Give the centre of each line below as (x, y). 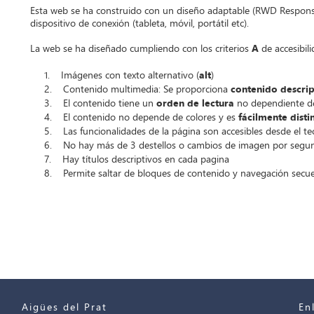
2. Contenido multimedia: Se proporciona (137, 90)
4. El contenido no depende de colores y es (140, 118)
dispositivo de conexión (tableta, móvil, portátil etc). (139, 23)
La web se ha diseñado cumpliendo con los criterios (141, 49)
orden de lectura (195, 104)
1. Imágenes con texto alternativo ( (122, 76)
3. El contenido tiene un (100, 104)
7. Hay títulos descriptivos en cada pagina (137, 160)
